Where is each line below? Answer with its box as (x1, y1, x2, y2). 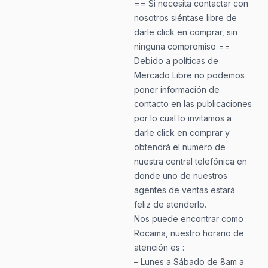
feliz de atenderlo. (133, 199, 206, 209)
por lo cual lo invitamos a (133, 113, 232, 123)
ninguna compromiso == (133, 41, 230, 51)
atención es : (133, 242, 184, 252)
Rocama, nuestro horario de (133, 228, 244, 238)
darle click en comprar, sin (133, 27, 237, 37)
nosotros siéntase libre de (133, 13, 237, 23)
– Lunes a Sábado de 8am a (133, 257, 244, 267)
